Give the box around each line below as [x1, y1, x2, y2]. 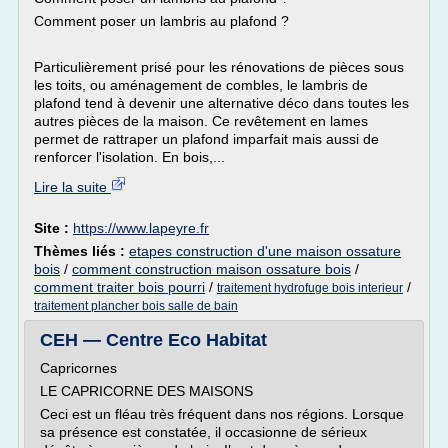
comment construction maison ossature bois [72, 261, 351, 277]
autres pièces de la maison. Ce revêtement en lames [34, 113, 368, 129]
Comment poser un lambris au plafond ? [34, 13, 289, 29]
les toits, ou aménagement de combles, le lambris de [34, 77, 368, 93]
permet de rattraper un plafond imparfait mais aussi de [34, 131, 379, 147]
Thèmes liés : [34, 243, 129, 259]
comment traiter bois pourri [34, 279, 205, 295]
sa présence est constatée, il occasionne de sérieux [40, 424, 367, 440]
